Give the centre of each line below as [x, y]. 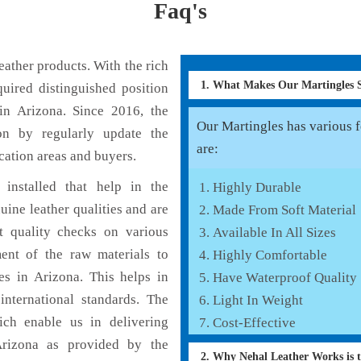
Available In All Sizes [274, 232]
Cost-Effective [254, 322]
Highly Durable [257, 187]
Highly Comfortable [270, 255]
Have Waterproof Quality [285, 277]
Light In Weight [258, 300]
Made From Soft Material [284, 210]
